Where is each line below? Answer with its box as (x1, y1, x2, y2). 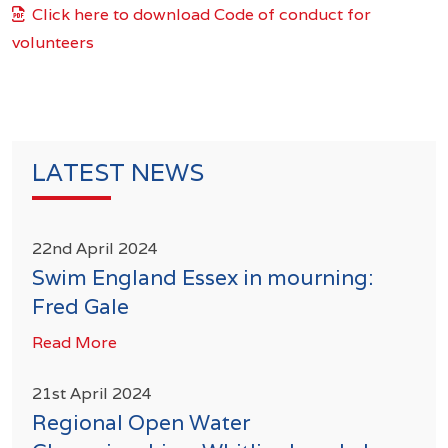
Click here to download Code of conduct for (32, 3, 371, 25)
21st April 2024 (32, 382, 152, 404)
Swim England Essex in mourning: (32, 263, 373, 291)
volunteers (12, 31, 94, 53)
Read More (32, 331, 117, 353)
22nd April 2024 (32, 237, 158, 259)
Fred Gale (32, 292, 129, 320)
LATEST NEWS (32, 156, 204, 188)
